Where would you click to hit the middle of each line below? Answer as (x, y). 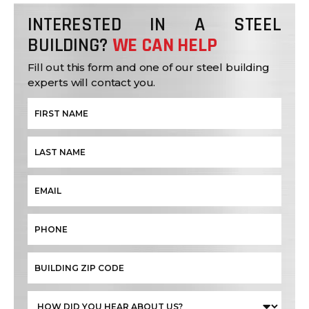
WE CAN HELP (165, 46)
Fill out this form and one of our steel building (149, 68)
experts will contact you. (92, 83)
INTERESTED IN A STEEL (154, 25)
